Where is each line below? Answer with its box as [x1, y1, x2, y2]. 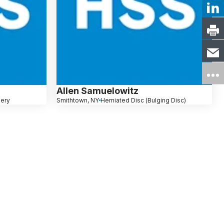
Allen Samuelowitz [56, 85, 138, 96]
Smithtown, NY [56, 96, 99, 104]
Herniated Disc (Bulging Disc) [100, 96, 186, 104]
